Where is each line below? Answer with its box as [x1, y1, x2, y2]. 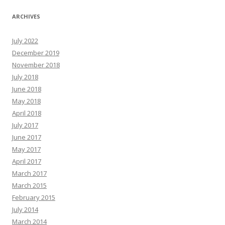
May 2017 [12, 145, 41, 154]
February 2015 [12, 193, 55, 202]
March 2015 [12, 181, 47, 190]
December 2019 [12, 48, 59, 58]
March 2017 [12, 169, 47, 178]
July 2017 [12, 121, 38, 130]
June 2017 [12, 133, 41, 142]
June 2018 [12, 84, 41, 94]
